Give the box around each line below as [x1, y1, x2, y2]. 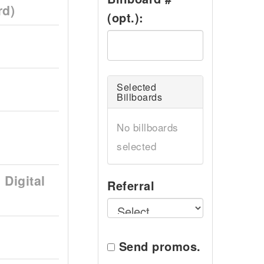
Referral [107, 177, 154, 194]
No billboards [117, 120, 179, 134]
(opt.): [107, 9, 144, 26]
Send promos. [118, 237, 201, 255]
